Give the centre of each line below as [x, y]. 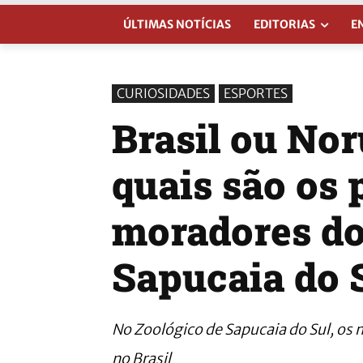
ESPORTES [256, 93]
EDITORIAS [284, 24]
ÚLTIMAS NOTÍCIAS [177, 24]
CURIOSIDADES [163, 93]
